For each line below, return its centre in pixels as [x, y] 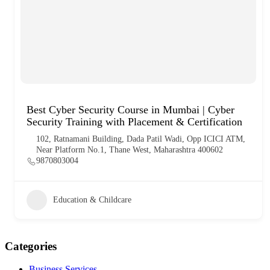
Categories [31, 246]
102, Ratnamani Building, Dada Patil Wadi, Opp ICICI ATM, [141, 139]
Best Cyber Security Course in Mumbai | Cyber [130, 109]
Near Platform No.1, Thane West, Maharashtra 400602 [130, 149]
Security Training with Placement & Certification [134, 121]
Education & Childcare [92, 199]
